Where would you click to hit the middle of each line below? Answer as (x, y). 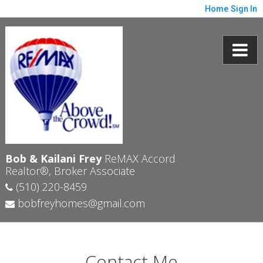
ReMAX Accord (138, 159)
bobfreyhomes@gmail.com (80, 203)
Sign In (244, 9)
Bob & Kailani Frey (53, 159)
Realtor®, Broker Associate (70, 171)
